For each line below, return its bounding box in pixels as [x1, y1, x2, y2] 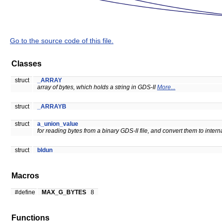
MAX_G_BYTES [42, 189, 86, 196]
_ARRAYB [37, 104, 66, 110]
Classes [11, 59, 42, 68]
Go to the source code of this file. [10, 36, 113, 45]
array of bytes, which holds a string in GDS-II [37, 84, 157, 91]
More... [157, 84, 175, 91]
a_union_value [37, 121, 78, 127]
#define [15, 189, 37, 196]
